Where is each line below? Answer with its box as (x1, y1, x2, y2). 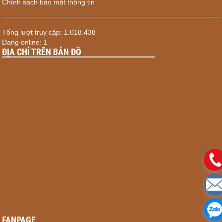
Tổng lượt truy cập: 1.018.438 (2, 28, 96, 37)
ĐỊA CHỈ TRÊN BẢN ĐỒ (2, 47, 82, 57)
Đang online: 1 (2, 38, 48, 47)
